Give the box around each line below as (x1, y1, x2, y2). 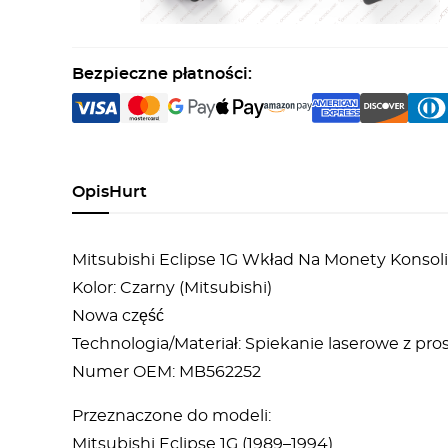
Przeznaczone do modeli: (72, 408, 271, 424)
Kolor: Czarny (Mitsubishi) (72, 280, 272, 296)
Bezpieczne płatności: (72, 66, 252, 82)
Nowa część (72, 308, 164, 324)
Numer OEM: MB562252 (72, 364, 261, 380)
